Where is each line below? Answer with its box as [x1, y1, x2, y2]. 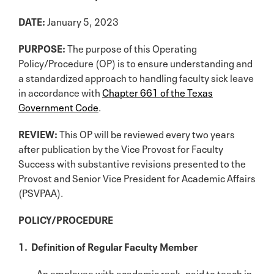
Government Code [18, 98, 98, 114]
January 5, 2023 [47, 13, 119, 28]
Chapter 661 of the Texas [102, 84, 213, 99]
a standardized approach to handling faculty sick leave [18, 69, 254, 84]
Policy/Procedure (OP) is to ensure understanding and [18, 54, 253, 70]
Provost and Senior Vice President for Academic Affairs [18, 169, 256, 185]
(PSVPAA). [18, 184, 63, 199]
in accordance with [18, 84, 102, 99]
